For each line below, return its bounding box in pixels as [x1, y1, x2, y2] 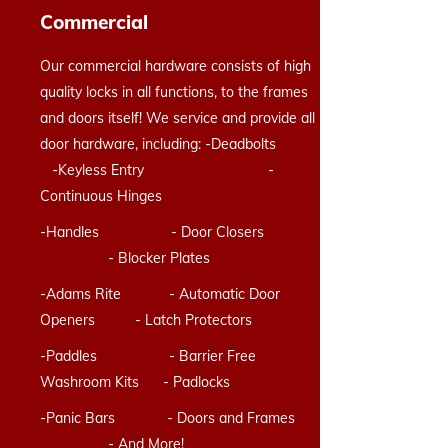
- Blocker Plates [40, 249, 210, 267]
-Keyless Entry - [40, 161, 274, 179]
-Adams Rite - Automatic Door [40, 285, 280, 303]
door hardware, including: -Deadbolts [40, 135, 320, 153]
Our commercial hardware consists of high [40, 57, 311, 75]
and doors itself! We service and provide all [40, 109, 315, 127]
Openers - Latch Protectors [40, 311, 252, 329]
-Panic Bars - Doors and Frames [40, 409, 315, 427]
